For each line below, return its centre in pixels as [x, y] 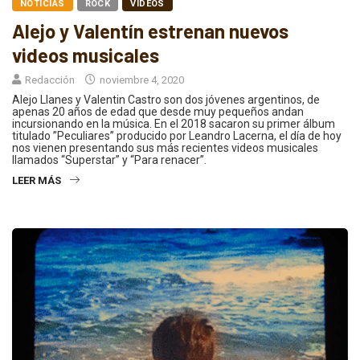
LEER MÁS [37, 181]
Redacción [50, 80]
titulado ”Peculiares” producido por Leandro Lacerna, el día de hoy [177, 136]
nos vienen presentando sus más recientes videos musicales [165, 148]
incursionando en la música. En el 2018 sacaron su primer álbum [174, 124]
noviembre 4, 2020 [141, 80]
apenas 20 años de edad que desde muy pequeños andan [158, 112]
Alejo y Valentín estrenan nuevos [150, 31]
